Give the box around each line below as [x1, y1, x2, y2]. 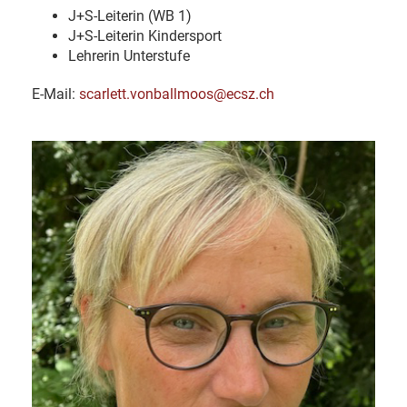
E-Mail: [32, 84, 79, 103]
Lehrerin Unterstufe [68, 46, 190, 65]
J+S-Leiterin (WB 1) [68, 6, 192, 25]
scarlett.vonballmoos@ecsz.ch [79, 84, 274, 103]
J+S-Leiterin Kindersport [68, 26, 222, 45]
